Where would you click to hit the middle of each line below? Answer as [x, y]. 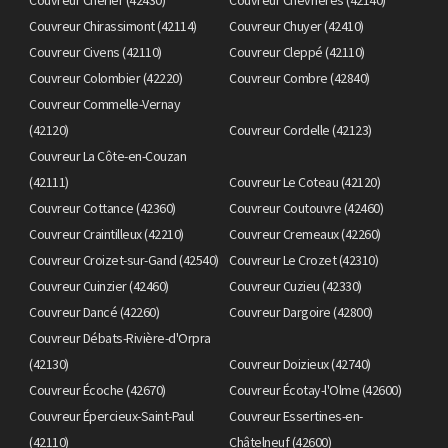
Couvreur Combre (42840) [299, 77]
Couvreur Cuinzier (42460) [99, 285]
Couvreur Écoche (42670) [97, 389]
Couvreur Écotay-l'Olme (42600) [315, 389]
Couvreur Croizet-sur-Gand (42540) [124, 259]
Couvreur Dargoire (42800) [301, 311]
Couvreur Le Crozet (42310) [303, 259]
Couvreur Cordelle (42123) [300, 129]
